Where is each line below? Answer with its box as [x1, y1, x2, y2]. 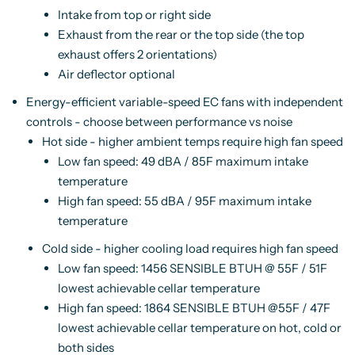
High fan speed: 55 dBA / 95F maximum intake [57, 193, 311, 208]
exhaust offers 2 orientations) [57, 47, 217, 62]
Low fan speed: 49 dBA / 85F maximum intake [57, 154, 308, 169]
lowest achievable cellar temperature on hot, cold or [57, 320, 342, 335]
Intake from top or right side [57, 7, 211, 22]
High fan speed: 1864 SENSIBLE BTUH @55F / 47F [57, 300, 330, 315]
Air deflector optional [57, 67, 175, 82]
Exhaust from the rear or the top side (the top [57, 27, 304, 42]
